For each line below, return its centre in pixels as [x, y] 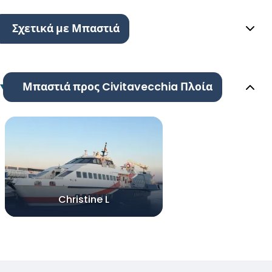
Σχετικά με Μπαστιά [66, 29]
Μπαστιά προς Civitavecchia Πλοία [117, 87]
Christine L [84, 200]
